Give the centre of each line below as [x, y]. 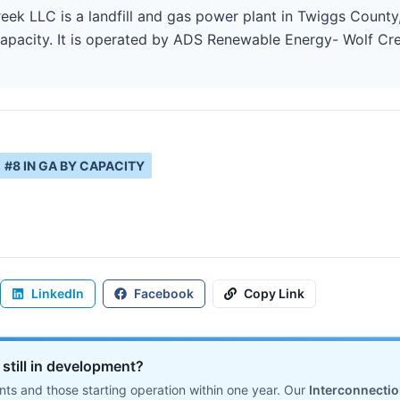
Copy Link [274, 293]
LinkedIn [58, 293]
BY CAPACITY [101, 166]
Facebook [164, 293]
